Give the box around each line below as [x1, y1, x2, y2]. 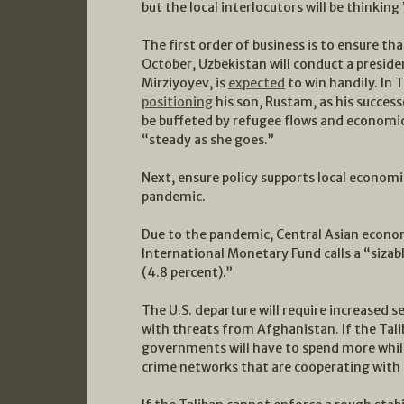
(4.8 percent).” [142, 264, 233, 281]
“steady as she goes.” [142, 132, 274, 149]
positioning [142, 94, 213, 111]
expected [228, 75, 285, 92]
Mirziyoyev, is [142, 75, 228, 92]
